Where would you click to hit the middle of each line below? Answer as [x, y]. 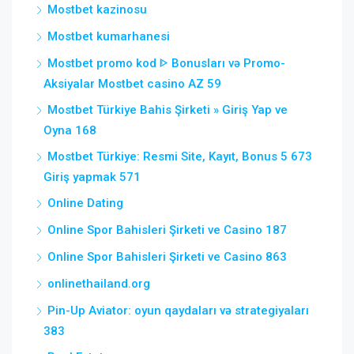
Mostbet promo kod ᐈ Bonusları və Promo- [166, 63]
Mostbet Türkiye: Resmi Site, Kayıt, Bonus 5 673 [180, 156]
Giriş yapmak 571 [92, 177]
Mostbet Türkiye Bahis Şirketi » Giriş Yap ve [168, 110]
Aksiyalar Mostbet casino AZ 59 [132, 84]
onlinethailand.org [99, 284]
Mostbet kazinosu [97, 9]
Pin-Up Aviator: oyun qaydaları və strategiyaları [178, 311]
